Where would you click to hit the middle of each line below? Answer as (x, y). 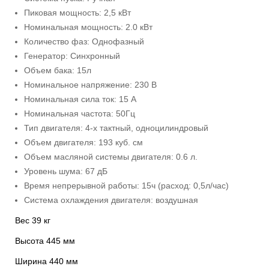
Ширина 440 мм (47, 261)
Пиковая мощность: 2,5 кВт (77, 13)
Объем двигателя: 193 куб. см (83, 142)
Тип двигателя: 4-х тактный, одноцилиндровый (116, 128)
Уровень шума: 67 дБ (66, 171)
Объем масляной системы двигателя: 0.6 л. (111, 157)
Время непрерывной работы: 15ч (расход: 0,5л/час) (126, 186)
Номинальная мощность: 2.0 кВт (88, 27)
